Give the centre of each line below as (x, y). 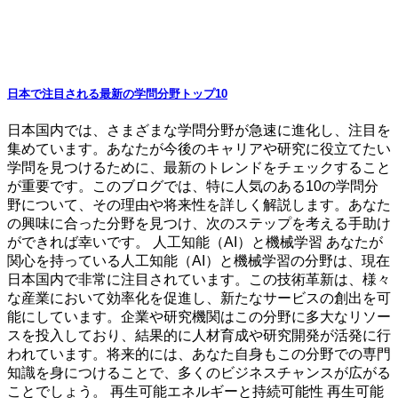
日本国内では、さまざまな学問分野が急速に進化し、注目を (199, 131)
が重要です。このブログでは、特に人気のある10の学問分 (193, 187)
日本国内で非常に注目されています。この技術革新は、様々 (199, 280)
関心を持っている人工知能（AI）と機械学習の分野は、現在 (199, 261)
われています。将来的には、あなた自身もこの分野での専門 (199, 354)
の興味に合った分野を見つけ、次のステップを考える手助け (199, 224)
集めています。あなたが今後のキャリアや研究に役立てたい (199, 149)
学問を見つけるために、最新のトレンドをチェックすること (199, 168)
